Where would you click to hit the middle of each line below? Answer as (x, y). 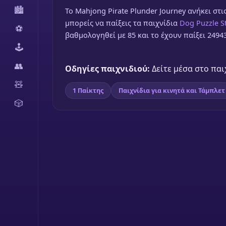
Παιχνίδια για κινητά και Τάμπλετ (172, 91)
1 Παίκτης (88, 91)
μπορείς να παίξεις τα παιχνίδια (122, 23)
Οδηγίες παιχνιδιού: (107, 69)
